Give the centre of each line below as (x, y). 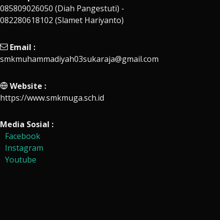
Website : (28, 86)
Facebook (23, 136)
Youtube (21, 160)
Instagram (24, 148)
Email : (23, 47)
